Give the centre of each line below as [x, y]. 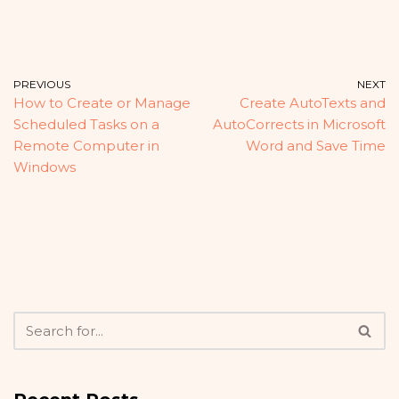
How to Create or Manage [102, 103]
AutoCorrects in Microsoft [299, 125]
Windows [45, 167]
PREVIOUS [42, 85]
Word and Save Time [316, 146]
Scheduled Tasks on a [86, 125]
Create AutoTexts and [313, 103]
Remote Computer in [86, 146]
